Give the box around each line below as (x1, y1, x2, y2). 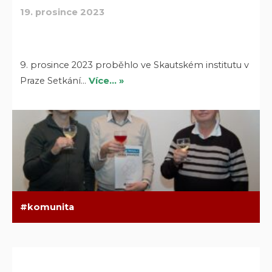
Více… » (89, 75, 124, 86)
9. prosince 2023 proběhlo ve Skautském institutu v (20, 59, 250, 70)
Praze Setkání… (20, 75, 89, 86)
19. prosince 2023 (20, 6, 105, 18)
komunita (27, 201, 75, 212)
